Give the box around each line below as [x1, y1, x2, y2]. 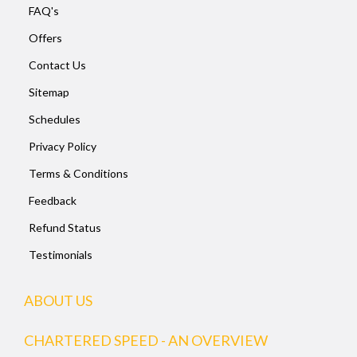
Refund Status [29, 221, 101, 234]
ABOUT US [24, 292, 92, 309]
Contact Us [29, 58, 86, 72]
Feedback [29, 194, 76, 207]
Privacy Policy [29, 139, 96, 153]
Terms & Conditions [29, 167, 128, 180]
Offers [29, 31, 62, 45]
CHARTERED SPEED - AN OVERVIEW [24, 331, 268, 349]
